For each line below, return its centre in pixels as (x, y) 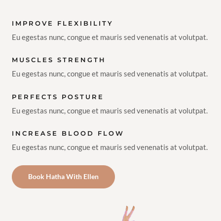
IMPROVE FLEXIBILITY (63, 23)
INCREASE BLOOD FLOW (68, 134)
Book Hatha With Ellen (63, 176)
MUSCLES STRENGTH (59, 60)
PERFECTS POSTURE (58, 97)
